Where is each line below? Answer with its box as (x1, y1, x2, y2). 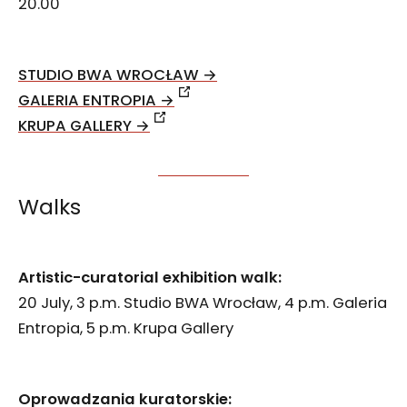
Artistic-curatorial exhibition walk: (18, 267, 282, 289)
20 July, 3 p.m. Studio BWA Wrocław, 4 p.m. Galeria (18, 293, 387, 314)
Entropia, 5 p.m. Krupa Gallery (18, 318, 233, 340)
